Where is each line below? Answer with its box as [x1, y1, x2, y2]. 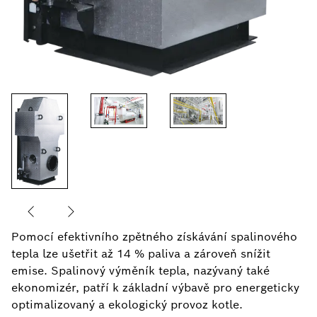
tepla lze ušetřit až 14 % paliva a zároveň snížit [11, 246, 270, 262]
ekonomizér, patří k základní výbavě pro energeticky [11, 280, 299, 296]
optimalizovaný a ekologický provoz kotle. [11, 297, 243, 313]
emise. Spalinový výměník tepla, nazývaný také [11, 263, 270, 279]
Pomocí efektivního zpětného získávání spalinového [11, 229, 297, 245]
